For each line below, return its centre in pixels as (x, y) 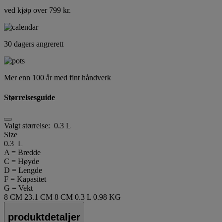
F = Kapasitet (25, 179)
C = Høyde (22, 161)
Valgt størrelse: (29, 125)
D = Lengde (23, 170)
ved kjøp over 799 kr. (37, 10)
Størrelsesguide (29, 97)
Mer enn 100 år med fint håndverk (57, 78)
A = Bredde (22, 152)
